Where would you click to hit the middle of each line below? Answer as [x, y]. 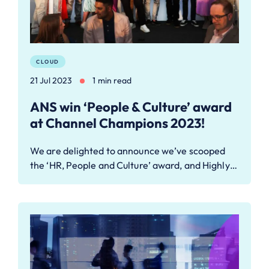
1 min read [112, 80]
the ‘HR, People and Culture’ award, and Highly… [134, 165]
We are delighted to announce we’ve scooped [128, 150]
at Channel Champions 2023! [117, 123]
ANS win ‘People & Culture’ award [131, 107]
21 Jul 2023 [51, 80]
